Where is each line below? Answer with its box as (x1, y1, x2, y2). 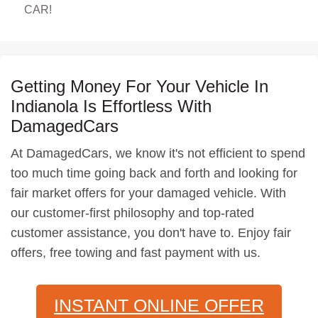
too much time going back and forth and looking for (11, 166, 297, 180)
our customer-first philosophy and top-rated (11, 206, 254, 220)
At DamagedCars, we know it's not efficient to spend (11, 146, 305, 160)
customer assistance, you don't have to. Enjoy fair (11, 226, 291, 240)
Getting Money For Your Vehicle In (11, 77, 268, 96)
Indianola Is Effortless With (11, 97, 212, 116)
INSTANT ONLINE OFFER (54, 295, 264, 315)
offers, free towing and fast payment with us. (11, 246, 261, 260)
